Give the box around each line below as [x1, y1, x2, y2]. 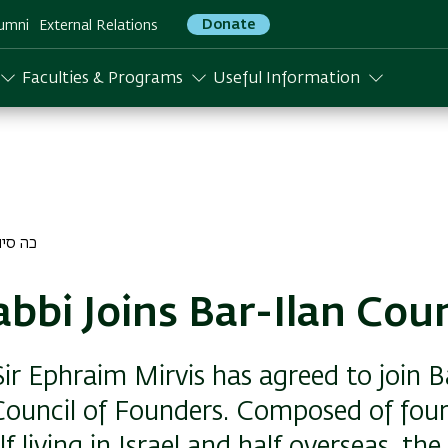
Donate [202, 17, 255, 32]
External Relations [39, 18, 158, 33]
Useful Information [213, 71, 360, 87]
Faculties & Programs [22, 71, 183, 87]
